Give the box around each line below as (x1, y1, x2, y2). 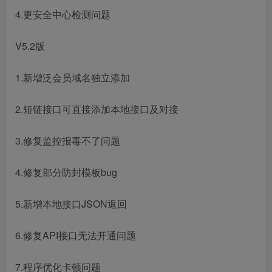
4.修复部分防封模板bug (15, 165, 117, 180)
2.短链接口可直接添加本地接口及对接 (15, 102, 178, 117)
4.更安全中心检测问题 (15, 7, 110, 22)
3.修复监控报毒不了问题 (15, 134, 120, 148)
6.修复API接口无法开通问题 (15, 228, 136, 243)
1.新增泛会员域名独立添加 (15, 70, 130, 85)
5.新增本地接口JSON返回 (15, 197, 127, 211)
